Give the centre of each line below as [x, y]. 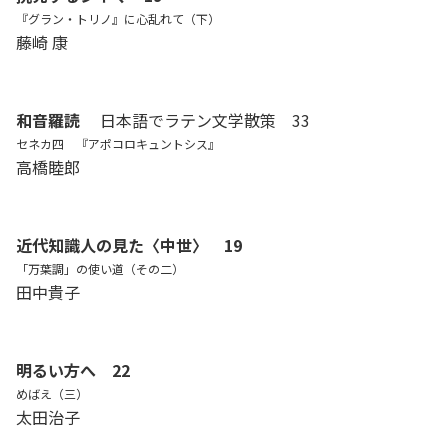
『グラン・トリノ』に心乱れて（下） [118, 18]
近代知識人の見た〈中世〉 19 [129, 244]
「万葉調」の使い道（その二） [100, 268]
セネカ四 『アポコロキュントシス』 [118, 143]
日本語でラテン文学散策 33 [197, 119]
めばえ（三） [52, 393]
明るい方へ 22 [73, 369]
